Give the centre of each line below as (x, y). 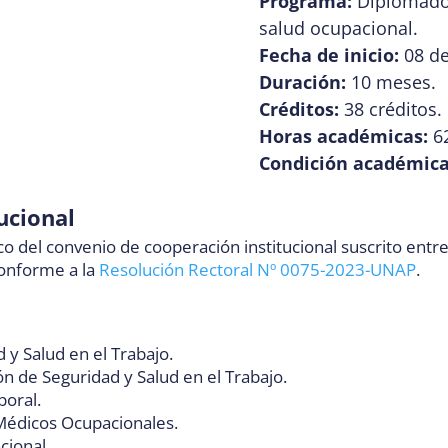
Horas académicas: (343, 136)
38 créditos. (390, 109)
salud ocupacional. (338, 28)
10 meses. (390, 82)
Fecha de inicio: (328, 55)
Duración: (302, 82)
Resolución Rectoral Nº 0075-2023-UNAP (258, 270)
